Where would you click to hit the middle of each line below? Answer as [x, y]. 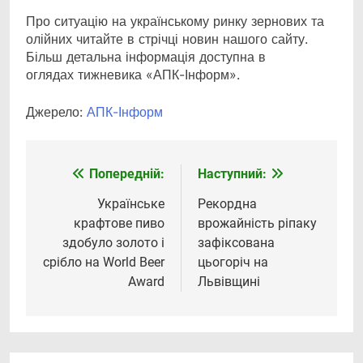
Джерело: [56, 112]
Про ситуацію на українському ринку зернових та [175, 21]
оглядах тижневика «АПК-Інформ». [133, 75]
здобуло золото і [113, 243]
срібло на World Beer [104, 263]
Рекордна [227, 204]
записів [76, 208]
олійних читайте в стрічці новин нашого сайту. [167, 39]
